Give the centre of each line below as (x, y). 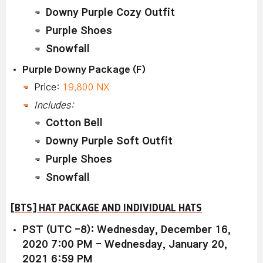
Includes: (54, 105)
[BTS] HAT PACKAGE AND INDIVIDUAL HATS (106, 207)
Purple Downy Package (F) (84, 69)
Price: (48, 87)
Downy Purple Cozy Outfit (110, 12)
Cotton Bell (74, 123)
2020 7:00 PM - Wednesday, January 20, (125, 244)
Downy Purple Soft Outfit (109, 141)
